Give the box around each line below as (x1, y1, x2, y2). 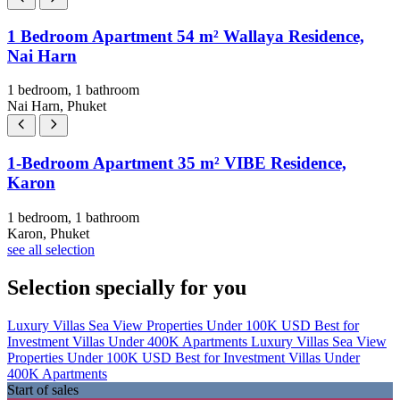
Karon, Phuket (7, 225, 89, 241)
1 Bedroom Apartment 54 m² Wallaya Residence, (7, 26, 364, 46)
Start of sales (7, 381, 79, 397)
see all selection (7, 241, 95, 257)
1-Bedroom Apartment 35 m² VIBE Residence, (7, 154, 346, 173)
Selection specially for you (7, 275, 246, 299)
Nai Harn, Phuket (7, 98, 106, 114)
